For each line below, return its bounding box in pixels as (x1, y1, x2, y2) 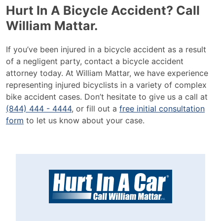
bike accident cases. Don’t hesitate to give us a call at (6, 92, 208, 102)
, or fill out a (72, 104, 119, 113)
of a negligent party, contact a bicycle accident (6, 56, 184, 66)
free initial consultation (119, 104, 205, 113)
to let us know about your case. (24, 115, 145, 125)
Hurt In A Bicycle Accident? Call (6, 3, 200, 18)
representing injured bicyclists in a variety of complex (6, 80, 207, 90)
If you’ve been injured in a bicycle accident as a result (6, 44, 206, 54)
